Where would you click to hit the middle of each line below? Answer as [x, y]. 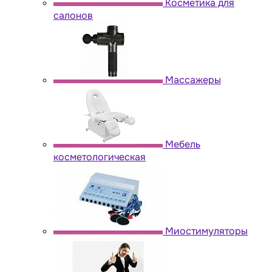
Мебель [183, 144]
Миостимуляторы [206, 231]
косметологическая [100, 157]
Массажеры [193, 80]
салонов [73, 15]
